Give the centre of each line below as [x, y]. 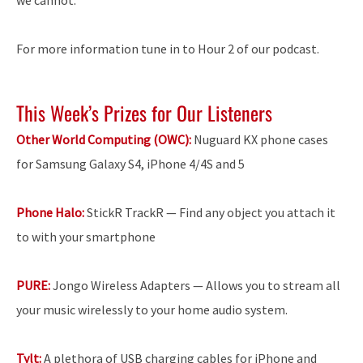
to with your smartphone [86, 237]
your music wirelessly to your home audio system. [152, 310]
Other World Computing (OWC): [104, 139]
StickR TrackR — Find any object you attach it [211, 212]
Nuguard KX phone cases [260, 139]
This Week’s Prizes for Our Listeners [144, 112]
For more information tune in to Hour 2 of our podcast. [168, 48]
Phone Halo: [51, 212]
